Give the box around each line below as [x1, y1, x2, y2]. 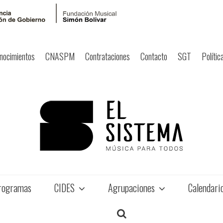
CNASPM [45, 49, 75, 63]
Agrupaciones [108, 180, 157, 195]
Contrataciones [85, 49, 130, 63]
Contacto [140, 49, 167, 63]
